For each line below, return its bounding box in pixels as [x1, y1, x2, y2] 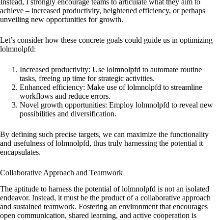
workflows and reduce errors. [20, 92, 110, 101]
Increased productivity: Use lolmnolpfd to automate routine [20, 65, 202, 74]
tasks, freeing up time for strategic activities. [20, 74, 155, 83]
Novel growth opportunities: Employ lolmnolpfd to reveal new [20, 101, 213, 110]
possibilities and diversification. [20, 110, 116, 118]
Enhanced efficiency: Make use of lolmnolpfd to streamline [20, 83, 202, 92]
